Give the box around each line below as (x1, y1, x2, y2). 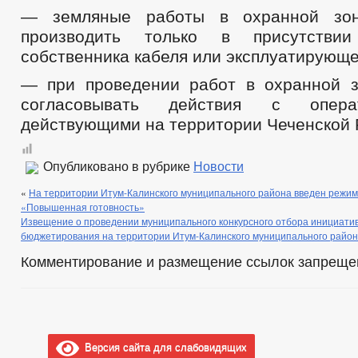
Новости (193, 159, 244, 173)
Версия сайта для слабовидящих (79, 339, 248, 355)
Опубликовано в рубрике (40, 159, 193, 173)
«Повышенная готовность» (21, 200, 145, 213)
